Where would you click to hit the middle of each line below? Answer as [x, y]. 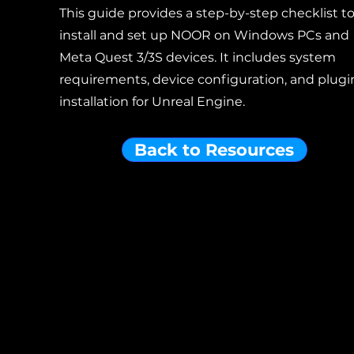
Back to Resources [215, 150]
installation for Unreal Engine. [152, 102]
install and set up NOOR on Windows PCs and [204, 35]
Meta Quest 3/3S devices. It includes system [197, 57]
